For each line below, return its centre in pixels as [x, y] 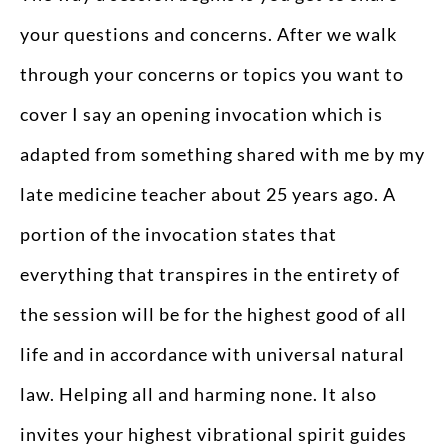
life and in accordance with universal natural [212, 354]
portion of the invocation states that [178, 234]
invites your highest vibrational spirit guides [213, 434]
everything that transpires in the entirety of [210, 274]
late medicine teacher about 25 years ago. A [208, 194]
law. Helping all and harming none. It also [198, 394]
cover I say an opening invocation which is [201, 114]
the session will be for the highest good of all [213, 314]
